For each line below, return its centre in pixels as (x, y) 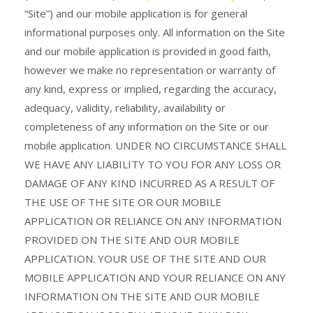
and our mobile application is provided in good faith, (148, 51)
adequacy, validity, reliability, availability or (125, 108)
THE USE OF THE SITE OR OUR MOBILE (123, 202)
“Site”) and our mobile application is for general (136, 13)
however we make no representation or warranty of (150, 70)
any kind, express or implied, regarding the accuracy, (151, 89)
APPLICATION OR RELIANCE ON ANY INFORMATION (153, 221)
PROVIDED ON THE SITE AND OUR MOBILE (132, 240)
